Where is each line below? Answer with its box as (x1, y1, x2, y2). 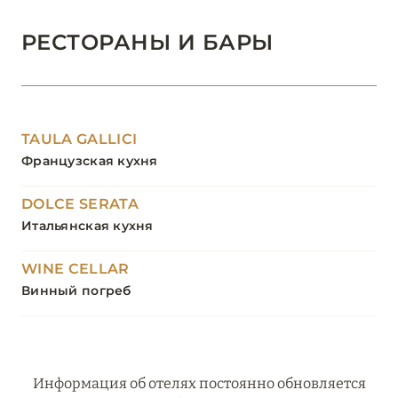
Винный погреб (21, 283, 131, 299)
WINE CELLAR (21, 260, 130, 278)
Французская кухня (21, 153, 158, 170)
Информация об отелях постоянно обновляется (32, 375, 366, 393)
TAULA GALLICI (21, 131, 138, 148)
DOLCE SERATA (21, 195, 139, 213)
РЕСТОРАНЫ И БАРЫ (21, 29, 274, 56)
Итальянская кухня (21, 218, 154, 235)
